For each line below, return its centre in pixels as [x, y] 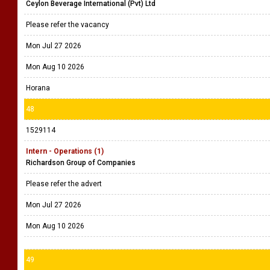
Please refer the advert [65, 184]
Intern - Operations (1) [65, 151]
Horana [38, 88]
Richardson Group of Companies [81, 163]
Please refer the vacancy [68, 25]
